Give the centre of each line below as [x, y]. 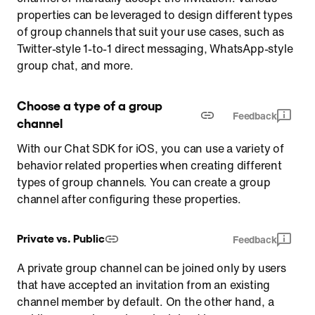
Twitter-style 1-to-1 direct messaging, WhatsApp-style [155, 49]
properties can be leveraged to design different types [155, 15]
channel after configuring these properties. [129, 199]
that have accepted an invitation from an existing [144, 285]
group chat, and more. [75, 65]
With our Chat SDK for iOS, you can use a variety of [150, 148]
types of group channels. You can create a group [144, 182]
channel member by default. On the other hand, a [146, 302]
